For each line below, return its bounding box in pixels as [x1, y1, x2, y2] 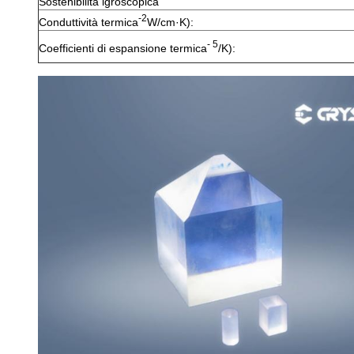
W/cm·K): [147, 15, 194, 28]
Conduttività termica [39, 15, 138, 28]
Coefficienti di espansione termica [39, 41, 207, 55]
